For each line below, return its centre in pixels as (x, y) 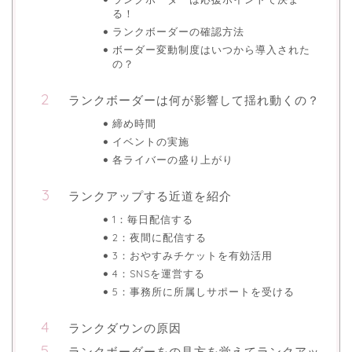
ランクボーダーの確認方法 (178, 32)
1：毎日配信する (152, 220)
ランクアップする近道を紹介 (150, 196)
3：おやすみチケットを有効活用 (192, 256)
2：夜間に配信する (159, 238)
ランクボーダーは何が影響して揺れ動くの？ (194, 101)
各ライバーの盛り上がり (172, 160)
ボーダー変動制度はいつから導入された (211, 50)
